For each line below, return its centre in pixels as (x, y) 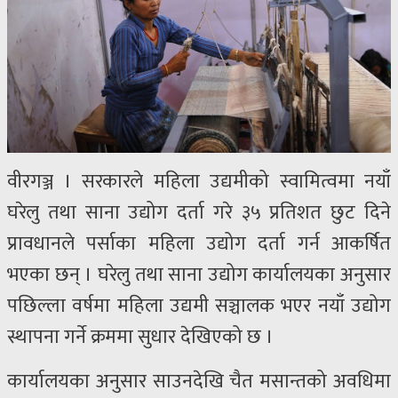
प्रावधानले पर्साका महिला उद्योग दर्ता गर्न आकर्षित (199, 244)
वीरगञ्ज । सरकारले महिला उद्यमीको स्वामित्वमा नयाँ (199, 182)
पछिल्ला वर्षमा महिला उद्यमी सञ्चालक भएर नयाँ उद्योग (199, 306)
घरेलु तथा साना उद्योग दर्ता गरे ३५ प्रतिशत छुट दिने (199, 213)
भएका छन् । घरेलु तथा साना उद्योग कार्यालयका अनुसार (199, 275)
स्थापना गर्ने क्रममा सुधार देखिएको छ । (140, 338)
